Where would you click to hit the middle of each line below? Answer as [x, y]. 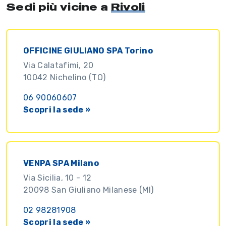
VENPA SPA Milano [61, 163]
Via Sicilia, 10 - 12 [58, 178]
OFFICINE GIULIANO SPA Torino [88, 50]
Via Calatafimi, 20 [59, 65]
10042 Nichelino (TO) [65, 77]
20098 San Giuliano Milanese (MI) [89, 190]
